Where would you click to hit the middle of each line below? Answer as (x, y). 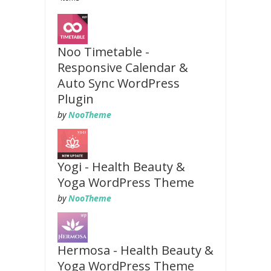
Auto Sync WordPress (119, 83)
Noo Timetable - (103, 52)
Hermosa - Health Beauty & (135, 250)
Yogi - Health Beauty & (121, 167)
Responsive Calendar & (123, 67)
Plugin (76, 99)
